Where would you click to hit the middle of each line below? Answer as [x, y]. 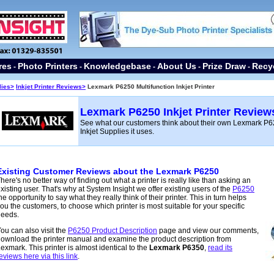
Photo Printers [48, 66]
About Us [177, 66]
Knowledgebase [117, 66]
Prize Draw [224, 66]
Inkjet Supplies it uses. [117, 131]
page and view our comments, [208, 231]
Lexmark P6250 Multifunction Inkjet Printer [150, 87]
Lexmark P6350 [177, 248]
